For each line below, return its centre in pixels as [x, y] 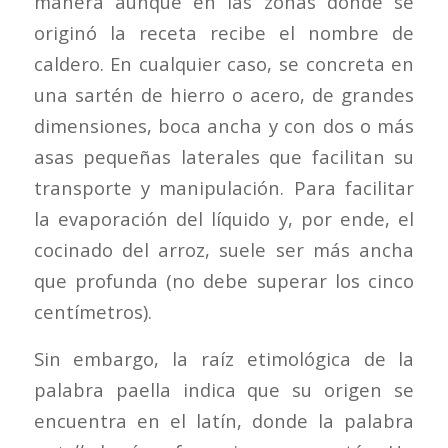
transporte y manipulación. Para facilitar [224, 188]
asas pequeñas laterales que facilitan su [224, 157]
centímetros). [92, 312]
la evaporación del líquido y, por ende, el [224, 219]
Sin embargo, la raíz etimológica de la [224, 358]
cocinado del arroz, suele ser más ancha [224, 250]
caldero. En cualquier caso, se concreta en [224, 64]
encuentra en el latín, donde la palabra [224, 420]
